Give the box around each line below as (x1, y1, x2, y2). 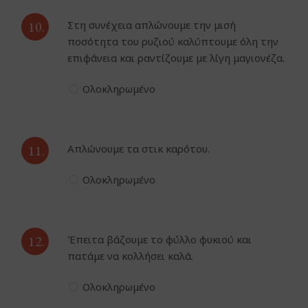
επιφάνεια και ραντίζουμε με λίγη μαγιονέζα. (67, 51, 285, 65)
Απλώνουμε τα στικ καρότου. (67, 142, 210, 156)
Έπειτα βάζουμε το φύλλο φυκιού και (67, 232, 252, 247)
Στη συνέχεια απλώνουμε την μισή (67, 18, 236, 32)
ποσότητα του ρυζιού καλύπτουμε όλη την (67, 34, 279, 49)
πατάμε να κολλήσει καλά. (67, 249, 194, 263)
